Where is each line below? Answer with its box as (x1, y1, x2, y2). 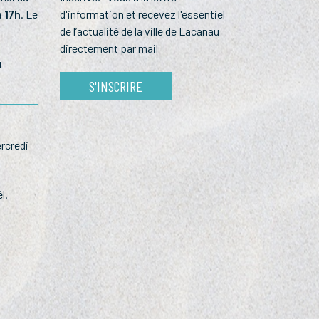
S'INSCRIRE (88, 77, 142, 95)
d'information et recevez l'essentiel (59, 6, 225, 21)
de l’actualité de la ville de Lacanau (59, 23, 219, 38)
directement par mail (59, 41, 158, 55)
